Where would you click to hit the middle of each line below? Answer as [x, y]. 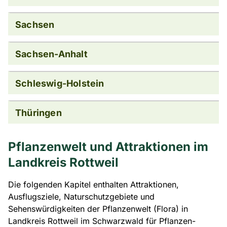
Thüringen [39, 112]
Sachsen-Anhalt [51, 54]
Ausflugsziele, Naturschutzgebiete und [81, 197]
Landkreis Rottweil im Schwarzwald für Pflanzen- [102, 221]
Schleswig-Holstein [60, 83]
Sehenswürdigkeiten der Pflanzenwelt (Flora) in [98, 209]
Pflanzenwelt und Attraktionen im [108, 147]
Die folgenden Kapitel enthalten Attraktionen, [93, 184]
